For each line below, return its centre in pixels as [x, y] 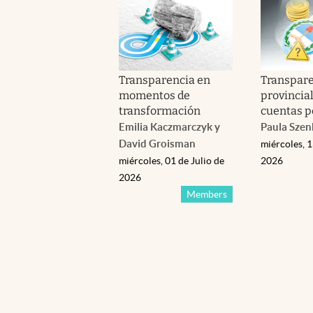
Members [206, 194]
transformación [160, 110]
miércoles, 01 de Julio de [172, 160]
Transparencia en [165, 80]
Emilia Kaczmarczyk [166, 126]
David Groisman [157, 143]
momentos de [155, 95]
